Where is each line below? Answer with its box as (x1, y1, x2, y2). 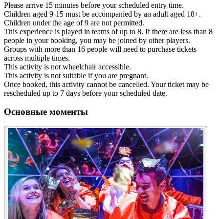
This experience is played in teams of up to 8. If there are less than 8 (4, 27, 213, 36)
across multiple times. (4, 53, 70, 62)
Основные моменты (4, 107, 88, 117)
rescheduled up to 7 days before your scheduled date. (4, 88, 167, 97)
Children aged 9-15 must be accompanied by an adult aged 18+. (4, 9, 201, 18)
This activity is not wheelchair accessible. (4, 62, 131, 71)
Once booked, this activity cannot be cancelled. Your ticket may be (4, 80, 209, 88)
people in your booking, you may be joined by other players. (4, 36, 190, 44)
